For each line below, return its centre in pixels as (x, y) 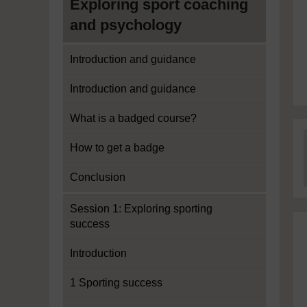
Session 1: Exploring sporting (141, 209)
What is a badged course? (133, 118)
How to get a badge (117, 148)
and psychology (126, 25)
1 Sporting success (116, 283)
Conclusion (98, 177)
